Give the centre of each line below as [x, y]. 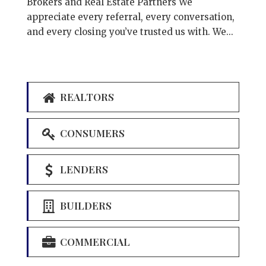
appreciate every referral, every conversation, [130, 17]
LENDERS [83, 170]
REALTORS [85, 97]
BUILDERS [84, 206]
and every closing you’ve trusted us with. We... [130, 32]
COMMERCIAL [94, 242]
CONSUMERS [91, 133]
